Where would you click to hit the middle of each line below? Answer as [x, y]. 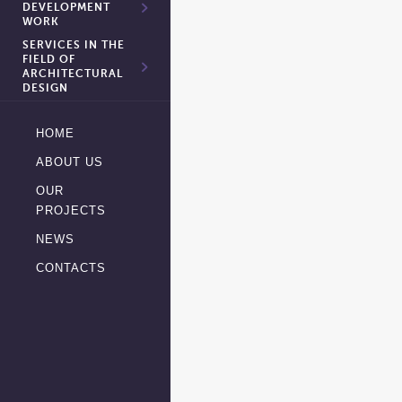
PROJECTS [71, 210]
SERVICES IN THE [74, 46]
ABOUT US [70, 162]
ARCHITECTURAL [73, 74]
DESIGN [45, 89]
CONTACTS [71, 268]
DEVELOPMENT [66, 8]
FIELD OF [49, 60]
